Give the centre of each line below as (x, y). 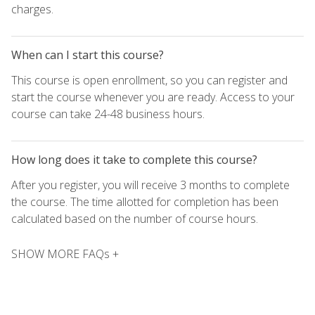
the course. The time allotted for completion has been (145, 202)
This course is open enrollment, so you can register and (149, 81)
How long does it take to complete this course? (134, 160)
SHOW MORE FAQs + (65, 254)
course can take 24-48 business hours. (108, 114)
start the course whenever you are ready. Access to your (153, 97)
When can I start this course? (88, 55)
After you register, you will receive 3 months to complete (150, 185)
